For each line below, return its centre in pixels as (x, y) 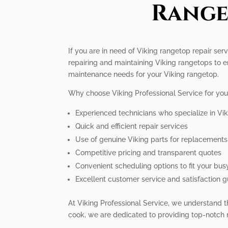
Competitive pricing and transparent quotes (149, 152)
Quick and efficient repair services (132, 126)
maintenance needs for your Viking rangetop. (144, 74)
